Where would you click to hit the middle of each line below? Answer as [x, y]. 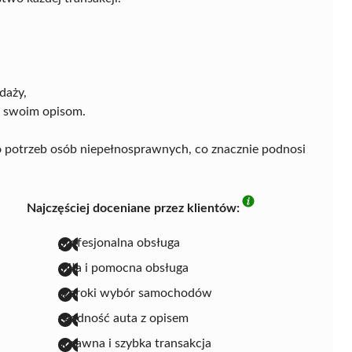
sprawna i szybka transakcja [135, 343]
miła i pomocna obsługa [123, 268]
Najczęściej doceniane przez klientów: [133, 208]
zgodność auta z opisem [123, 318]
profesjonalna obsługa [119, 242]
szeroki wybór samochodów [135, 293]
